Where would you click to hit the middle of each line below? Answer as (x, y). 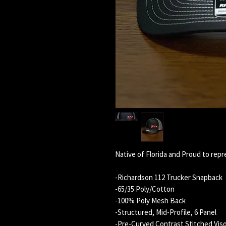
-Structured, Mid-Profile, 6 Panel (165, 212)
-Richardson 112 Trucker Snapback (168, 177)
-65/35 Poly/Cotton (145, 189)
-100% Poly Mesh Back (150, 201)
